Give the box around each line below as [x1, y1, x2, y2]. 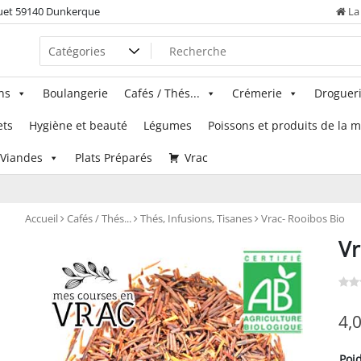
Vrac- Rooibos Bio [259, 211, 345, 226]
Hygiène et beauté [29, 118, 127, 133]
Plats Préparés [75, 150, 152, 165]
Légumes [143, 118, 192, 133]
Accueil [25, 211, 58, 226]
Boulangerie [42, 85, 108, 101]
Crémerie [231, 85, 282, 101]
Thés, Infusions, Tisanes [140, 211, 252, 226]
